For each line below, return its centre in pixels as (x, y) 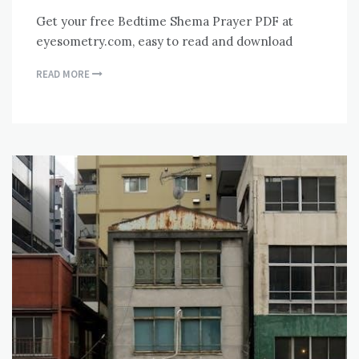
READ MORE (64, 74)
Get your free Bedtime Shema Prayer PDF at (165, 21)
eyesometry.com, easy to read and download (164, 41)
